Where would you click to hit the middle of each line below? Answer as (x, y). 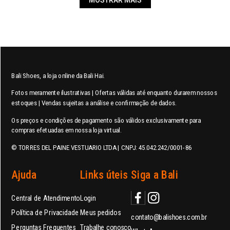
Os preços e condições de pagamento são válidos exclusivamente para (106, 120)
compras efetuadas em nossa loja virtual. (66, 131)
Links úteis (104, 175)
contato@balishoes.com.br (169, 217)
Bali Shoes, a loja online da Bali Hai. (58, 76)
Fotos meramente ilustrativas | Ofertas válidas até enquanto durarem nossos (114, 93)
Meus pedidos (100, 213)
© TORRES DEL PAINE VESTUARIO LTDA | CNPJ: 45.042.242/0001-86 (102, 148)
